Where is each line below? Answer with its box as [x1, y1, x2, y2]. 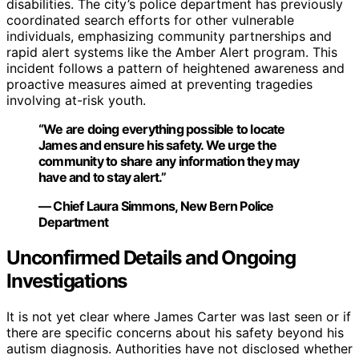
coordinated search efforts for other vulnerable [6, 12, 294, 29]
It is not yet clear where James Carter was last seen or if [6, 308, 351, 325]
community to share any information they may [38, 153, 300, 170]
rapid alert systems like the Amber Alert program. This [6, 44, 337, 61]
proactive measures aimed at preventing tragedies [6, 76, 313, 93]
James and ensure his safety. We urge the [38, 137, 276, 154]
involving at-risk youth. [6, 92, 146, 109]
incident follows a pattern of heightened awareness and [6, 60, 345, 77]
